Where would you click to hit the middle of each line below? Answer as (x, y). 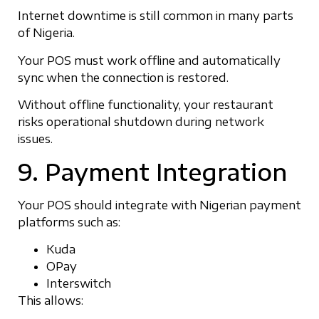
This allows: (51, 300)
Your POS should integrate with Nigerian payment (159, 205)
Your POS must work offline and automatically (149, 60)
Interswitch (79, 283)
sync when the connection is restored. (123, 77)
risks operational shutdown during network (141, 122)
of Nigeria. (46, 33)
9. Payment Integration (152, 171)
